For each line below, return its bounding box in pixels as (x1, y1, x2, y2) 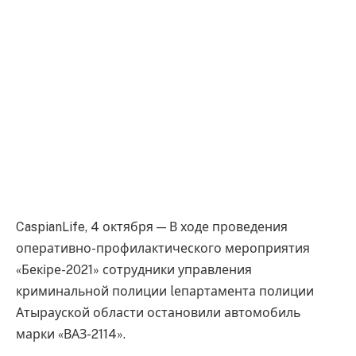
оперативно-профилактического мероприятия (16, 240, 310, 256)
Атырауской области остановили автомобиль (16, 304, 300, 320)
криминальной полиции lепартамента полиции (16, 283, 314, 299)
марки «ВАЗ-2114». (16, 326, 126, 342)
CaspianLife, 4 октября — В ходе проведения (16, 219, 288, 234)
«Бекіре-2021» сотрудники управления (16, 261, 252, 277)
